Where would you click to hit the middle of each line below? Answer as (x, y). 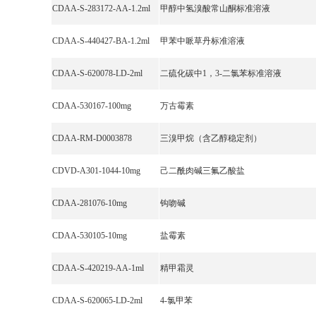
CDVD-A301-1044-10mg (96, 171)
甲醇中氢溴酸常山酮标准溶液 (215, 8)
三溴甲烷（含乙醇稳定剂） (211, 138)
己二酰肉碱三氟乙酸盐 (202, 171)
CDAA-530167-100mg (92, 106)
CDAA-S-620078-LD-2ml (97, 73)
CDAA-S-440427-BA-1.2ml (101, 41)
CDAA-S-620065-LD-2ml (97, 300)
